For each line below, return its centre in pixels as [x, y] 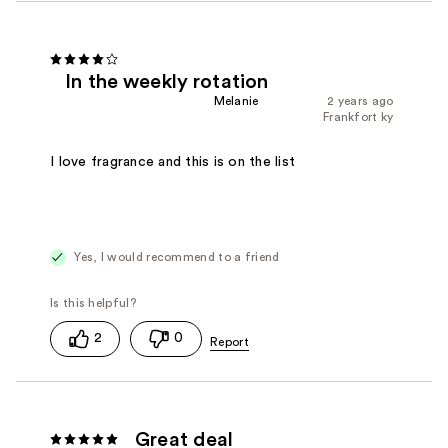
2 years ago [360, 101]
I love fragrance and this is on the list [173, 162]
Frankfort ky [358, 117]
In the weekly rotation [167, 82]
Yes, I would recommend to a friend [175, 257]
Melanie [236, 101]
